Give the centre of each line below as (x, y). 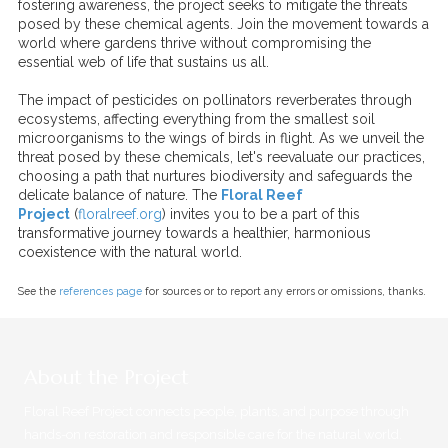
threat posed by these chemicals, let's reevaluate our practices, (221, 157)
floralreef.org (120, 214)
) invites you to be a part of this (261, 214)
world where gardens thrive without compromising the (194, 43)
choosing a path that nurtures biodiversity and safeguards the (215, 176)
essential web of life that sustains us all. (143, 62)
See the (38, 291)
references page (100, 291)
